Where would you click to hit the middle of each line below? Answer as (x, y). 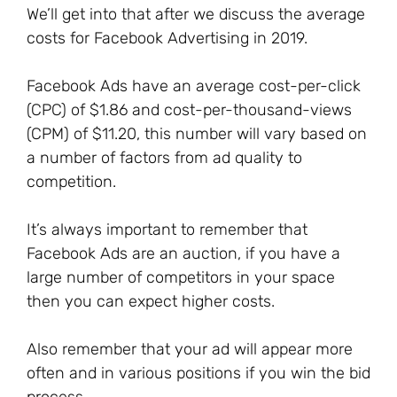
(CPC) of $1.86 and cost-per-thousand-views (189, 110)
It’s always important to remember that (167, 230)
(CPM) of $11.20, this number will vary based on (197, 134)
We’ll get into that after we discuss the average (196, 14)
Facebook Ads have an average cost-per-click (194, 86)
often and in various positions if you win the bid (198, 373)
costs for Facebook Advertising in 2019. (167, 38)
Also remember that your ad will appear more (190, 349)
